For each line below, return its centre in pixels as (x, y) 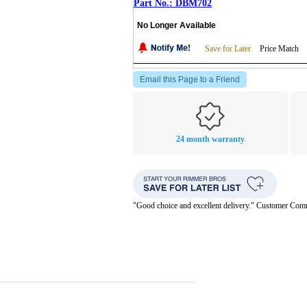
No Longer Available (176, 25)
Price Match (279, 48)
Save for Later (228, 48)
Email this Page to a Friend (190, 79)
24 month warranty (211, 139)
